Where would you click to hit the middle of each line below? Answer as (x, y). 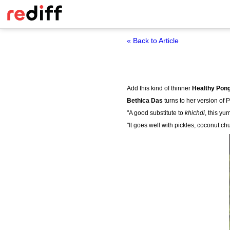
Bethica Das (145, 101)
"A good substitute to (156, 113)
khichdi (195, 113)
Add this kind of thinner (159, 88)
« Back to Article (153, 41)
